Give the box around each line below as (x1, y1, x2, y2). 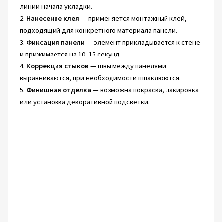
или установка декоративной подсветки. (19, 97, 150, 106)
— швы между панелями (88, 61, 166, 70)
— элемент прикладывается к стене (84, 37, 200, 47)
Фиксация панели (26, 37, 85, 47)
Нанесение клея (26, 13, 79, 23)
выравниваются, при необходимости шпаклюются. (19, 73, 181, 82)
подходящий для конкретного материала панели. (19, 25, 177, 35)
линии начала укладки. (19, 1, 92, 11)
